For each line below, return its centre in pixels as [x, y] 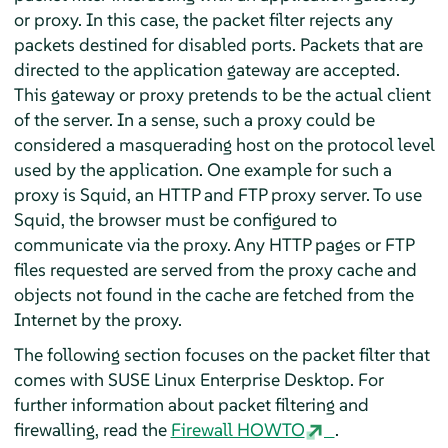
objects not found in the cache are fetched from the [213, 294]
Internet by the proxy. [97, 319]
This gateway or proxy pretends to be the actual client [222, 94]
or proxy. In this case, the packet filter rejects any [203, 19]
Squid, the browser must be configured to [175, 219]
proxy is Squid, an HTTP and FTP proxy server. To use [217, 194]
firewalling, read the [92, 429]
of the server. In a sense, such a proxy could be [194, 119]
